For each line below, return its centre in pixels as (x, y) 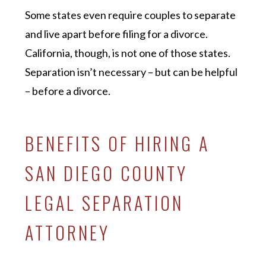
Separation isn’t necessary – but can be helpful (132, 72)
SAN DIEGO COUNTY (107, 173)
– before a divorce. (69, 91)
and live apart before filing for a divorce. (117, 34)
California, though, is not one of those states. (128, 53)
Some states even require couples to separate (131, 15)
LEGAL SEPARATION (104, 202)
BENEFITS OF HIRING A (118, 143)
